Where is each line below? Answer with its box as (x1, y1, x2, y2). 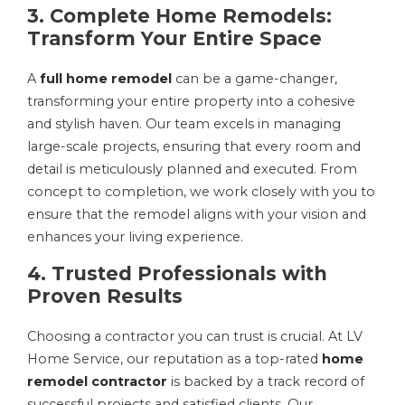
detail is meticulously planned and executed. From (27, 160, 357, 177)
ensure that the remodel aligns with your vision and (27, 205, 366, 222)
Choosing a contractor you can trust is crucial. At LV (27, 327, 363, 344)
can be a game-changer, (172, 70, 337, 87)
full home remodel (40, 70, 172, 87)
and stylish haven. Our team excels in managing (27, 115, 341, 132)
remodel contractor (27, 372, 167, 390)
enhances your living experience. (27, 228, 243, 245)
